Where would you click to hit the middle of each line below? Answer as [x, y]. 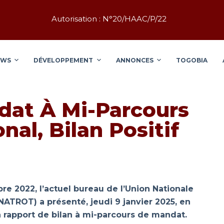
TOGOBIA [192, 60]
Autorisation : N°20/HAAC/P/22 [109, 18]
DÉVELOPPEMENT [63, 60]
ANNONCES [134, 60]
